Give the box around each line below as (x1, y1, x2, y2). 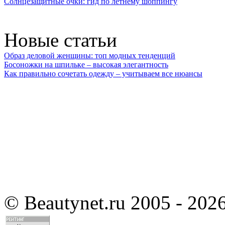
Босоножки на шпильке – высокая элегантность (4, 60, 168, 69)
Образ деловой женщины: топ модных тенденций (4, 51, 175, 60)
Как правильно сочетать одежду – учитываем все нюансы (4, 69, 202, 78)
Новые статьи (4, 29, 117, 51)
